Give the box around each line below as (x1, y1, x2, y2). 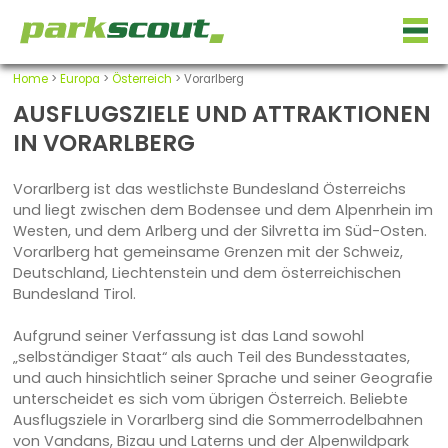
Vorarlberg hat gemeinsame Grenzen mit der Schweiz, (12, 241, 403, 262)
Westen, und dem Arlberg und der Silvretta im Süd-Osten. (12, 220, 427, 241)
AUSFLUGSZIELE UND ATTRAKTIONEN (12, 97, 431, 130)
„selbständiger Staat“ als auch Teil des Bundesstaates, (12, 346, 410, 367)
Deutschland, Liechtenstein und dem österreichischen (12, 262, 401, 283)
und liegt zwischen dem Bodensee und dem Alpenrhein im (12, 199, 433, 220)
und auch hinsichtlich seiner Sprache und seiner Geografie (12, 367, 433, 388)
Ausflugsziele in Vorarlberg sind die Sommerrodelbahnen (12, 409, 423, 430)
